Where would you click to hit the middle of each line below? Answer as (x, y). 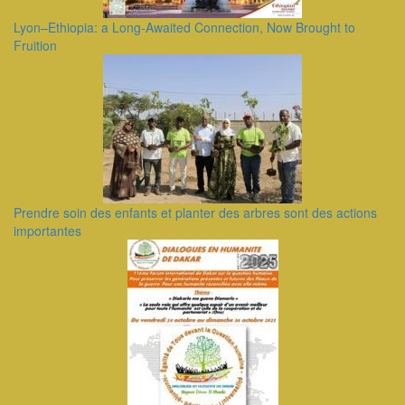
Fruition (35, 45)
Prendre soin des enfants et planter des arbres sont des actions (195, 212)
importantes (47, 231)
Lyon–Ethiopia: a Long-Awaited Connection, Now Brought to (184, 27)
